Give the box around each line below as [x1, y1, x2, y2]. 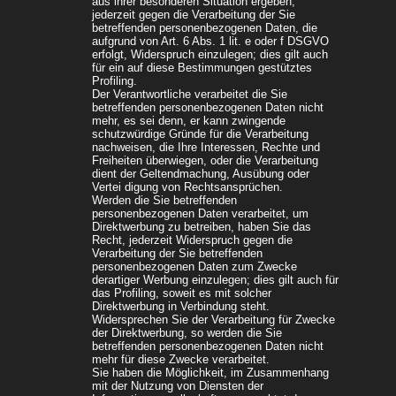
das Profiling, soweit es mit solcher [92, 286, 271, 301]
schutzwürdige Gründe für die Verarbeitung [92, 127, 308, 141]
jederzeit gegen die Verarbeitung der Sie [92, 8, 295, 22]
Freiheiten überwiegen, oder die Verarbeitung [92, 154, 318, 168]
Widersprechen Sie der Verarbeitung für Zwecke [92, 313, 335, 327]
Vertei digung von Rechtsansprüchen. [92, 180, 283, 194]
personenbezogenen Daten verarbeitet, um [92, 207, 308, 221]
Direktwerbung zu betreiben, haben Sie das [92, 220, 311, 234]
